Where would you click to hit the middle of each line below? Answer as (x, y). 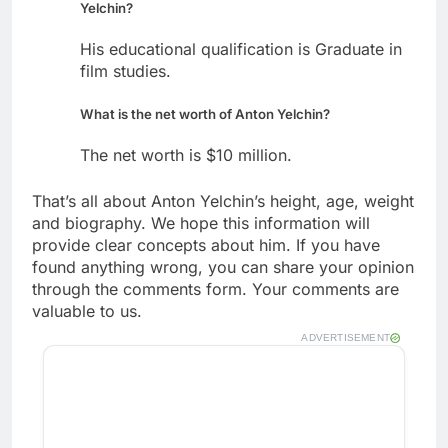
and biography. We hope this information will (201, 222)
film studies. (125, 70)
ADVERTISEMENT (345, 337)
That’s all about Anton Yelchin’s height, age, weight (223, 200)
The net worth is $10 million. (186, 154)
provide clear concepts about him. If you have (206, 244)
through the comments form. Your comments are (215, 288)
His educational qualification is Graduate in (241, 48)
